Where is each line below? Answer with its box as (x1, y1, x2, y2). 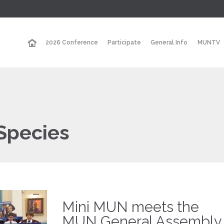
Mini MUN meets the (62, 198, 199, 215)
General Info (150, 39, 188, 46)
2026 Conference (45, 39, 98, 46)
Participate (107, 39, 141, 46)
